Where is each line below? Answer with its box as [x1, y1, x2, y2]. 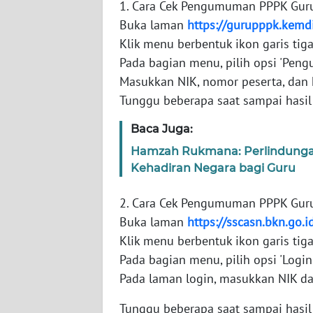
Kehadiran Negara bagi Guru [131, 161, 296, 175]
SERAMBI [28, 3, 66, 16]
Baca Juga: [131, 122, 193, 136]
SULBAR [28, 262, 61, 275]
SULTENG [28, 210, 66, 223]
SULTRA [28, 107, 59, 119]
